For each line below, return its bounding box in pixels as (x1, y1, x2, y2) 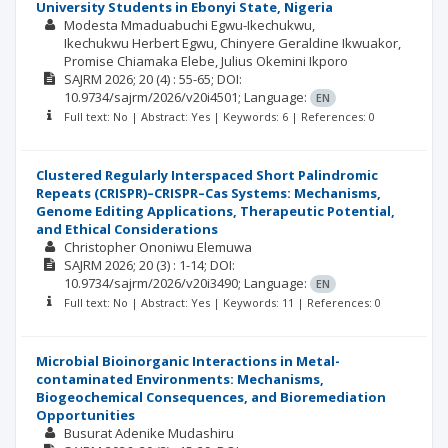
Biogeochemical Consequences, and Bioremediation (36, 388, 386, 406)
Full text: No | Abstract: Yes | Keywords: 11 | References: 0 (63, 295, 381, 310)
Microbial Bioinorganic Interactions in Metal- (36, 352, 340, 370)
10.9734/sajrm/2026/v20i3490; (63, 274, 241, 292)
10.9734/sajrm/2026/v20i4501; (63, 88, 241, 106)
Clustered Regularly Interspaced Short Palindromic (36, 166, 378, 184)
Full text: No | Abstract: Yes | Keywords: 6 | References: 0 (63, 109, 375, 124)
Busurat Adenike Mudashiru (63, 424, 234, 442)
